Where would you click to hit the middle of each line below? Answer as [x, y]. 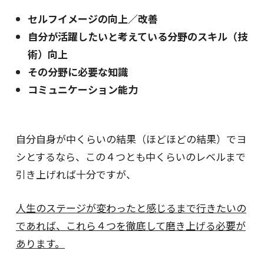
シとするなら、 [50, 157]
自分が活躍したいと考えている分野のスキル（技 [137, 36]
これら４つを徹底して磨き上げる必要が [156, 226]
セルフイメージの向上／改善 [93, 18]
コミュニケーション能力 [82, 89]
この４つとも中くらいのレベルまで [165, 157]
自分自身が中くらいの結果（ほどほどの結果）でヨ [131, 139]
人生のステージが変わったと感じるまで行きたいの [131, 208]
